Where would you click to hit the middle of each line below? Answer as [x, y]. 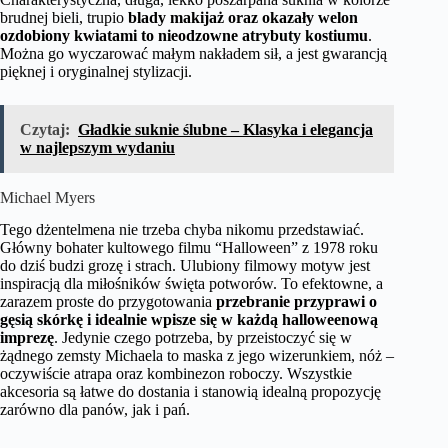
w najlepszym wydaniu [97, 147]
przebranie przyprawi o [296, 302]
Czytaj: [45, 129]
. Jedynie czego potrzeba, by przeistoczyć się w [203, 338]
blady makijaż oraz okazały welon [243, 17]
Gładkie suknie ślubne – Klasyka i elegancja [225, 129]
